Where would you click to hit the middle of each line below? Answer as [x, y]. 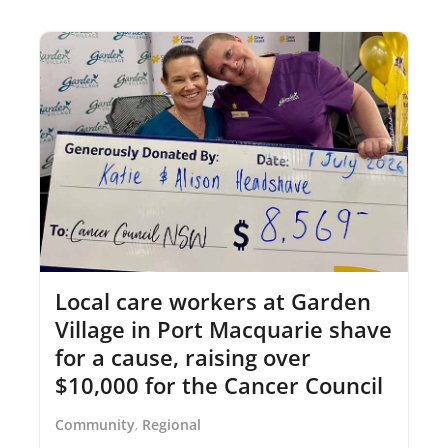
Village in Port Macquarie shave [223, 328]
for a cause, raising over [183, 356]
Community [95, 424]
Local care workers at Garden [213, 300]
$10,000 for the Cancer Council [219, 384]
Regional [171, 424]
